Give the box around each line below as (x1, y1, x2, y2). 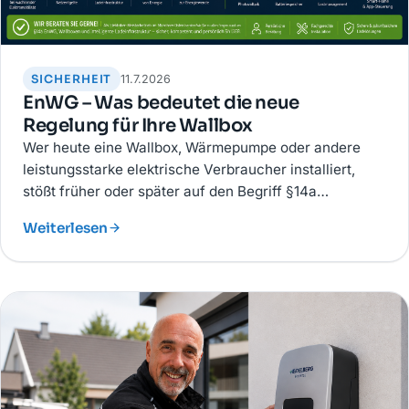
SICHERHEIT (31, 71, 112, 87)
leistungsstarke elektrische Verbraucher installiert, (23, 160, 355, 178)
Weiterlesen (23, 218, 108, 236)
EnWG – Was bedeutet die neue (23, 90, 299, 114)
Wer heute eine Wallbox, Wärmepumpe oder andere (23, 138, 361, 156)
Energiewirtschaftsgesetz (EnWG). (23, 204, 248, 222)
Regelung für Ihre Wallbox (23, 113, 254, 137)
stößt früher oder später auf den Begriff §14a (23, 182, 317, 200)
